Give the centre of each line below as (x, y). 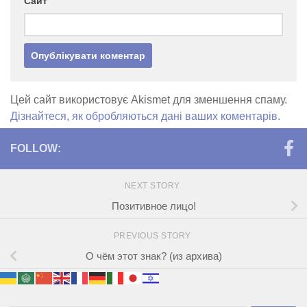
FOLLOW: (36, 149)
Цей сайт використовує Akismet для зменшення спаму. (149, 100)
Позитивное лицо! (153, 206)
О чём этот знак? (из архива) (153, 256)
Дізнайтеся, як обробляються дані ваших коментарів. (145, 116)
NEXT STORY (153, 186)
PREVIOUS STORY (153, 236)
